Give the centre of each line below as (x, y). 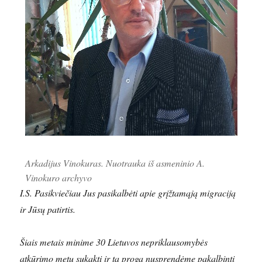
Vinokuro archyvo (58, 177)
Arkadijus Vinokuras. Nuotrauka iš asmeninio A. (115, 163)
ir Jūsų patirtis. (48, 209)
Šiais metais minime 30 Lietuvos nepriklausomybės (114, 242)
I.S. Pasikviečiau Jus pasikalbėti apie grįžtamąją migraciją (128, 192)
